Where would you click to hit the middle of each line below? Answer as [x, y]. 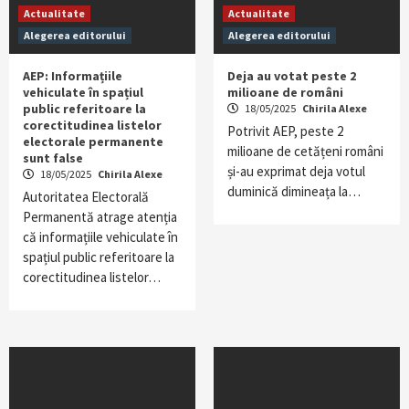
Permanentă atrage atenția [100, 217]
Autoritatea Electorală [86, 197]
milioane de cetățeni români [305, 151]
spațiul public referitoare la [99, 257]
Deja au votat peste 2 [292, 76]
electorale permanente [93, 142]
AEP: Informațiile [73, 76]
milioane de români [285, 92]
